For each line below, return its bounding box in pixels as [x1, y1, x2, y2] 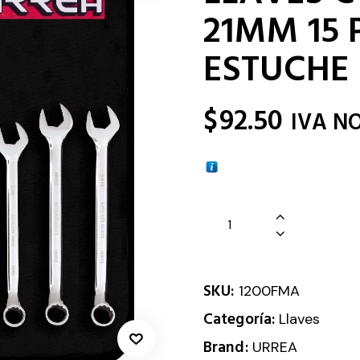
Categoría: [203, 309, 280, 331]
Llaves [279, 309, 321, 329]
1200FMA [238, 281, 300, 301]
